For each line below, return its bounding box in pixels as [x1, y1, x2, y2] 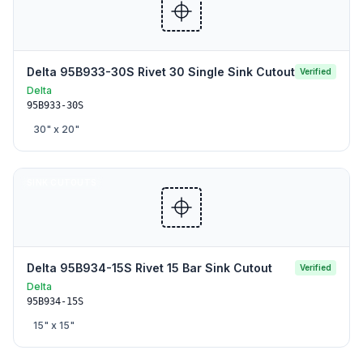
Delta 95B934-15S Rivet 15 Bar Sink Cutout [27, 261, 272, 275]
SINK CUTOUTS [27, 177, 96, 187]
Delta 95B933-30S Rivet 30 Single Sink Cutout [27, 65, 295, 79]
